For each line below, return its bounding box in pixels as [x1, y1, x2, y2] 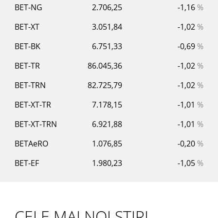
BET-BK [15, 40, 40, 52]
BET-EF [15, 157, 39, 168]
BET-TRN [15, 79, 46, 91]
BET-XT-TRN [15, 118, 57, 129]
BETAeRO [15, 138, 48, 149]
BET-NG [15, 1, 42, 13]
